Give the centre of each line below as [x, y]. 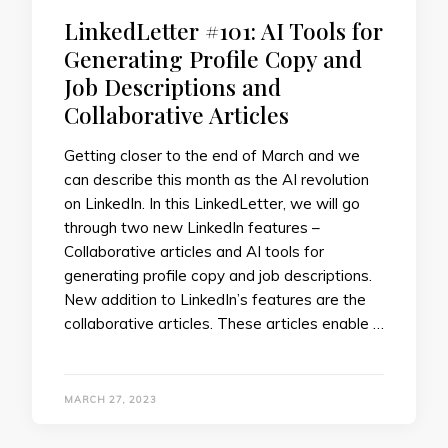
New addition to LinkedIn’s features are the [215, 300]
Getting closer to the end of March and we [212, 156]
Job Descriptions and [172, 87]
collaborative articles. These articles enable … [224, 324]
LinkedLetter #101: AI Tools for [223, 31]
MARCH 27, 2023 [110, 399]
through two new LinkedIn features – [192, 228]
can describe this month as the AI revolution [216, 180]
